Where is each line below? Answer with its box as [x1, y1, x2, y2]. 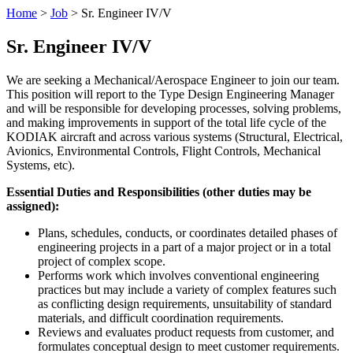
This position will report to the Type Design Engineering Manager [6, 87, 334, 101]
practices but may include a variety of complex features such [38, 282, 336, 296]
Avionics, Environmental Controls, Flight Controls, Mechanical [6, 143, 321, 158]
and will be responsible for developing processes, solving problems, [6, 101, 341, 115]
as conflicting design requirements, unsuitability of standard [38, 296, 332, 310]
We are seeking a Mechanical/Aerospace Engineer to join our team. [6, 72, 340, 87]
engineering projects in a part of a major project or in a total [38, 240, 331, 254]
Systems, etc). [6, 158, 75, 172]
